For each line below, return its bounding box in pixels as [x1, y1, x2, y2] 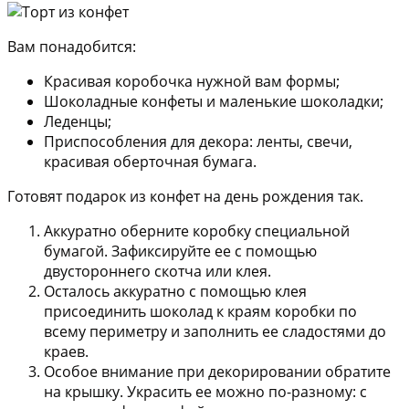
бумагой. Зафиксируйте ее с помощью [44, 241, 317, 262]
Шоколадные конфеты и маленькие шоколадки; [44, 91, 383, 112]
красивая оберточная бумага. [44, 152, 257, 173]
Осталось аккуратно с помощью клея [44, 281, 307, 302]
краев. [44, 341, 89, 362]
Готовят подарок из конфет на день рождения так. [7, 186, 363, 207]
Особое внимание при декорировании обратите [44, 362, 391, 383]
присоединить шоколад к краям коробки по [44, 301, 357, 322]
